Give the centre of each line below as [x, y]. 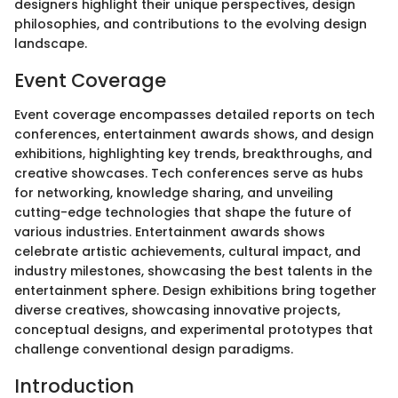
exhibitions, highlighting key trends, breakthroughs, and [193, 153]
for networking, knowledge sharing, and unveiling [174, 192]
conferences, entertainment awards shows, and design [194, 134]
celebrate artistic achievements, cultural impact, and [187, 251]
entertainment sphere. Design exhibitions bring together [195, 290]
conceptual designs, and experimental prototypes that [194, 329]
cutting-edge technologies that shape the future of [183, 212]
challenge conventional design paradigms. [154, 349]
